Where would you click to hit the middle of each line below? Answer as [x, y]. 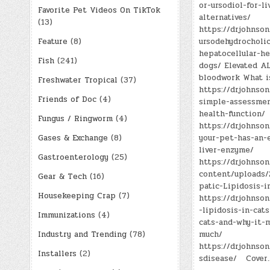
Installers [57, 253]
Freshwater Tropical [77, 80]
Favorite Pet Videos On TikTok [99, 10]
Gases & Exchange [73, 138]
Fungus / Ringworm [75, 118]
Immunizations [66, 215]
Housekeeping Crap [77, 196]
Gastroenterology [73, 157]
